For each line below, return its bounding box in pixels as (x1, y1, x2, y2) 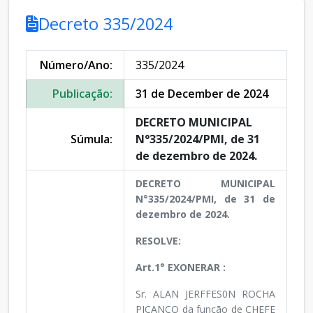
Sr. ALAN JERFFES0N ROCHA (136, 287, 275, 301)
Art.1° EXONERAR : (136, 261, 226, 275)
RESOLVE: (136, 234, 181, 248)
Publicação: (52, 86, 112, 102)
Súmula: (71, 131, 112, 147)
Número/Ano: (40, 57, 112, 73)
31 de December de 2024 (136, 86, 268, 102)
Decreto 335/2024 (38, 13, 173, 36)
